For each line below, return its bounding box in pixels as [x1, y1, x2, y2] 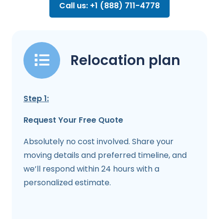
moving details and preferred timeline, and [23, 149, 187, 161]
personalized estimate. [23, 176, 111, 188]
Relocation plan [70, 50, 180, 70]
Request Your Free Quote [23, 114, 123, 126]
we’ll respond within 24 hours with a [23, 163, 159, 175]
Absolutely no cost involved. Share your [23, 135, 174, 147]
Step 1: [23, 92, 49, 104]
